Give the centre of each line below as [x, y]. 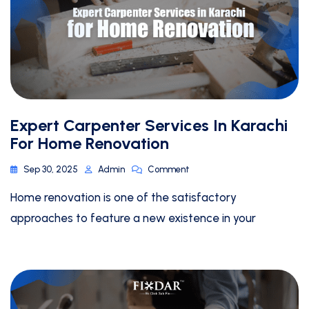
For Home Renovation [90, 143]
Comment [169, 170]
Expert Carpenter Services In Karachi [149, 126]
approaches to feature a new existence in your [133, 218]
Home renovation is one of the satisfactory [123, 198]
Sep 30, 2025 [51, 170]
